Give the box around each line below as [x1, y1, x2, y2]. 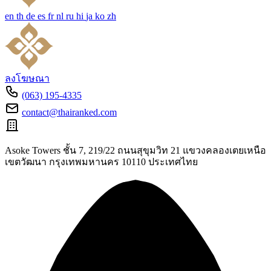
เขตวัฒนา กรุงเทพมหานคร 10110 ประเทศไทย [5, 157, 198, 167]
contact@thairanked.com [22, 107, 117, 117]
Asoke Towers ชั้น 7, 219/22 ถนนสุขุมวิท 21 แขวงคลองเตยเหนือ [5, 145, 266, 155]
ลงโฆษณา [5, 73, 50, 83]
